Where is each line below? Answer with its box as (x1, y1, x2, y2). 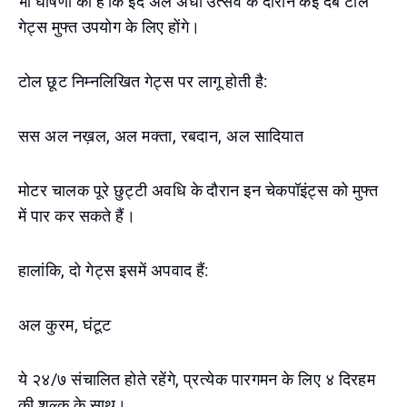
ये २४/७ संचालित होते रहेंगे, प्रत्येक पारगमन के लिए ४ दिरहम (18, 370, 376, 389)
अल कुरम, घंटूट (18, 315, 112, 334)
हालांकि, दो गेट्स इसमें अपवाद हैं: (18, 261, 209, 280)
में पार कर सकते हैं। (18, 206, 136, 225)
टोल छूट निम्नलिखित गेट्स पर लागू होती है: (18, 72, 268, 91)
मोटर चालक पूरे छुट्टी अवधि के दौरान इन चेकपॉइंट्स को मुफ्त (18, 181, 379, 200)
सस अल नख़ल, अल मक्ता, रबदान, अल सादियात (18, 126, 304, 145)
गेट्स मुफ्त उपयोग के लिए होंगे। (18, 17, 201, 36)
